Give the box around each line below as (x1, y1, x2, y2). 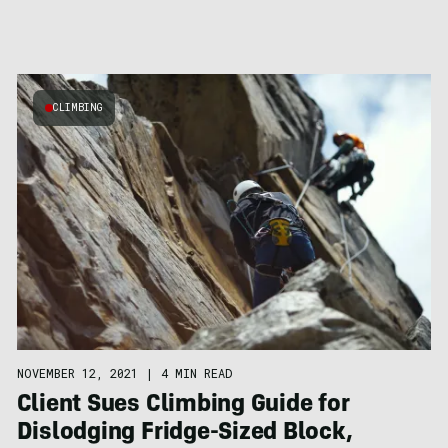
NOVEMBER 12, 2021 (16, 364, 138, 381)
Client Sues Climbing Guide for (16, 393, 350, 418)
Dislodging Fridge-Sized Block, (16, 421, 353, 446)
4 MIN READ (160, 364, 232, 381)
